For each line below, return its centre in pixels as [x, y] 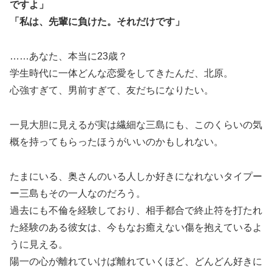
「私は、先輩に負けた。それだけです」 [97, 22]
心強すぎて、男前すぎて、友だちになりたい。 [112, 90]
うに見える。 [39, 244]
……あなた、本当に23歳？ [69, 56]
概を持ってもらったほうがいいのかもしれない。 [117, 142]
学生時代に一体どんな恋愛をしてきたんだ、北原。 [121, 73]
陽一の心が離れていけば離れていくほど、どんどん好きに [136, 261]
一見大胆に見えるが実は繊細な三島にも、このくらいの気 [136, 125]
